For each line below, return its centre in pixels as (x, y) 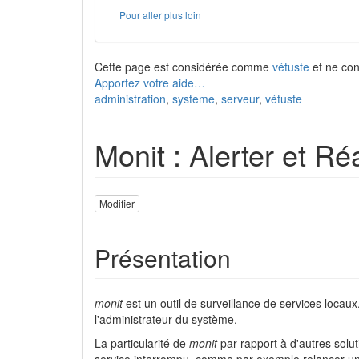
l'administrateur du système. (166, 319)
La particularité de (142, 343)
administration (130, 99)
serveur (240, 99)
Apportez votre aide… (150, 83)
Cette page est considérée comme (184, 67)
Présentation (163, 258)
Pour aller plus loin (160, 15)
